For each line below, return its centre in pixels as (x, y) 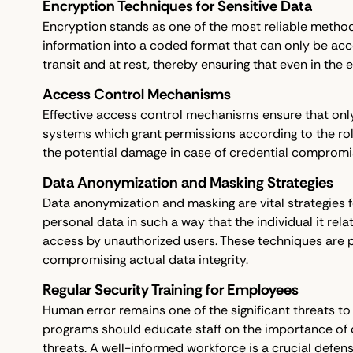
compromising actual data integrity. (145, 260)
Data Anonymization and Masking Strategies (188, 183)
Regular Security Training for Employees (170, 290)
